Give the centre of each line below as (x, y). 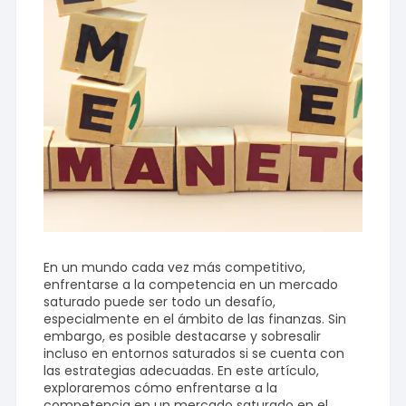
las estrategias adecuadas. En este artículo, (182, 370)
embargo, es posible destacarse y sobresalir (183, 336)
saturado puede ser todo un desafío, (160, 301)
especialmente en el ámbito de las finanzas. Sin (195, 319)
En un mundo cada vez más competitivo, (175, 267)
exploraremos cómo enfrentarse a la (161, 387)
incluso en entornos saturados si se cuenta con (194, 353)
